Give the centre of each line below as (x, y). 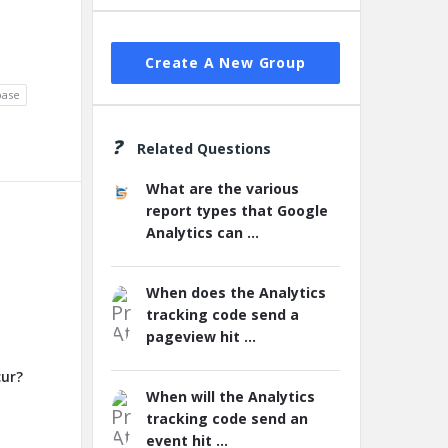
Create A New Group (225, 62)
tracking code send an (227, 418)
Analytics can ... (202, 232)
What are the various (222, 188)
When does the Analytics (236, 292)
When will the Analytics (230, 396)
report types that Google (237, 210)
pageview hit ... (201, 336)
